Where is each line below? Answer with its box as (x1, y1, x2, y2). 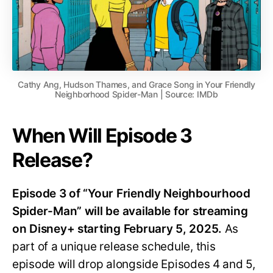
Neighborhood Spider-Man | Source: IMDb (55, 89, 218, 100)
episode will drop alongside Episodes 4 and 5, (12, 257, 255, 272)
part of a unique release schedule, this (12, 239, 216, 254)
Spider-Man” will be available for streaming (12, 204, 248, 219)
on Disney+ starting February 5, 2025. (12, 222, 225, 236)
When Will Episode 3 (12, 124, 192, 148)
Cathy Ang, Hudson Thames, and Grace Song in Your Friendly (18, 79, 255, 90)
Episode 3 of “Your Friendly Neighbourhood (12, 186, 250, 201)
